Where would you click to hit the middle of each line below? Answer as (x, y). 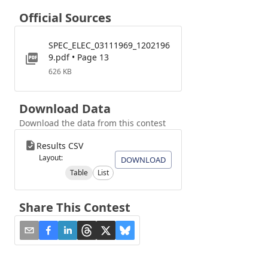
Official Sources (65, 18)
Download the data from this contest (92, 123)
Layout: (51, 158)
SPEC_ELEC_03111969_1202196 (109, 45)
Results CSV (60, 146)
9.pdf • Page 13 (79, 57)
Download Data (65, 109)
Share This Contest (75, 207)
